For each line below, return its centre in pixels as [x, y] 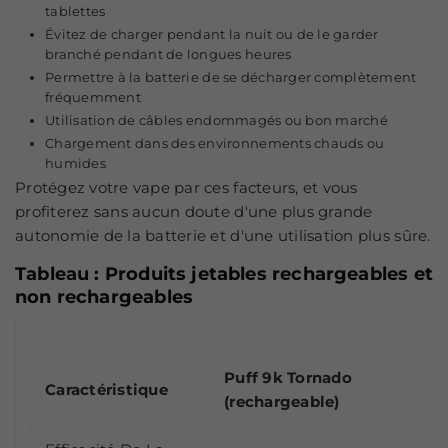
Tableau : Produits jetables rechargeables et [224, 274]
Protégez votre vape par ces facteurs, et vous [186, 188]
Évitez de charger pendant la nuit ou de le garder [212, 34]
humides [75, 163]
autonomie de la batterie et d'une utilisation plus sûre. [223, 236]
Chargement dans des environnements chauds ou [215, 143]
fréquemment [93, 97]
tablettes [75, 11]
